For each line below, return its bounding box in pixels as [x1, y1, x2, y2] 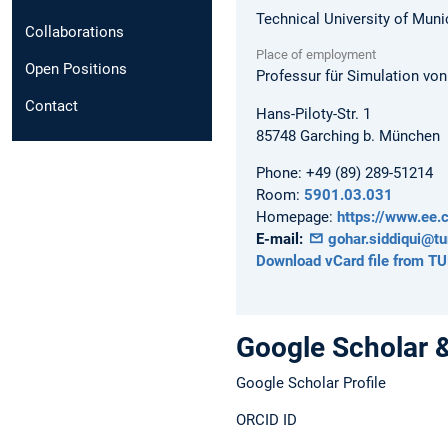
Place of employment [256, 47, 376, 63]
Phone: [256, 163, 302, 182]
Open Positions [25, 60, 127, 79]
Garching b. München [300, 126, 440, 145]
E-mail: [256, 229, 303, 248]
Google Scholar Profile [236, 373, 386, 392]
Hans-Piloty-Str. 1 [256, 104, 371, 123]
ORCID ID [236, 410, 297, 429]
